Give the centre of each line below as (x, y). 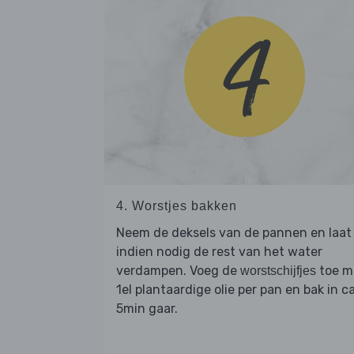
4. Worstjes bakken (177, 205)
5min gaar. (147, 308)
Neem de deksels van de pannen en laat (234, 232)
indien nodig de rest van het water (219, 251)
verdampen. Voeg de (178, 270)
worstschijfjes (278, 270)
